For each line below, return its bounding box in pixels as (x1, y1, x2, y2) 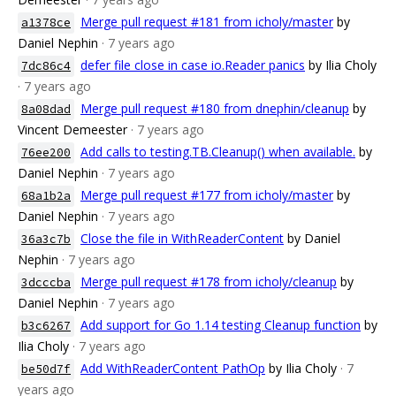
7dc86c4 (21, 58, 71, 73)
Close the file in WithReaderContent (80, 230, 284, 247)
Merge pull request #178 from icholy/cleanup (80, 273, 337, 290)
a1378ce (21, 15, 71, 30)
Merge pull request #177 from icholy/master (80, 187, 333, 203)
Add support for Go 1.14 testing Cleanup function (80, 316, 361, 333)
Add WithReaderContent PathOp (80, 360, 265, 377)
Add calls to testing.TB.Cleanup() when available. (80, 143, 355, 160)
